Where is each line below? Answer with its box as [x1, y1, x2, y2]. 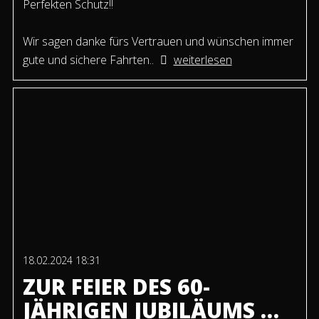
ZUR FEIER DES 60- [22, 272, 210, 302]
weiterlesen [173, 52, 232, 68]
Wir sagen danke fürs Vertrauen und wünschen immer [22, 33, 293, 50]
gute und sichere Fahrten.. [22, 52, 154, 68]
